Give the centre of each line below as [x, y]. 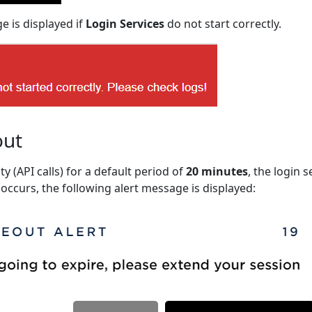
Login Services [125, 23]
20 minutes [217, 171]
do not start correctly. [223, 23]
